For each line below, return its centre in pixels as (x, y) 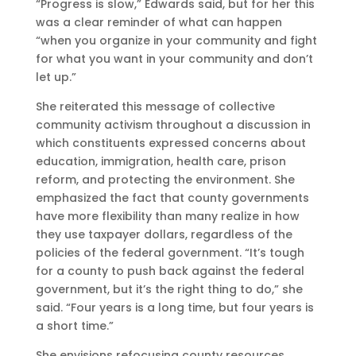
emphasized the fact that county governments (172, 198)
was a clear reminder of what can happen (159, 23)
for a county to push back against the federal (170, 271)
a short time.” (74, 326)
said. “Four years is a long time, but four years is (174, 308)
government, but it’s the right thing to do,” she (169, 290)
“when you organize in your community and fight (176, 41)
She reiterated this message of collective (155, 107)
